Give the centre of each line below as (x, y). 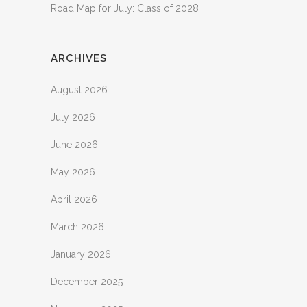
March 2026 (77, 227)
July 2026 (73, 117)
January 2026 (81, 254)
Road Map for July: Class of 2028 (125, 8)
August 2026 (79, 90)
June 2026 (74, 145)
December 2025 (87, 282)
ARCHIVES (79, 58)
